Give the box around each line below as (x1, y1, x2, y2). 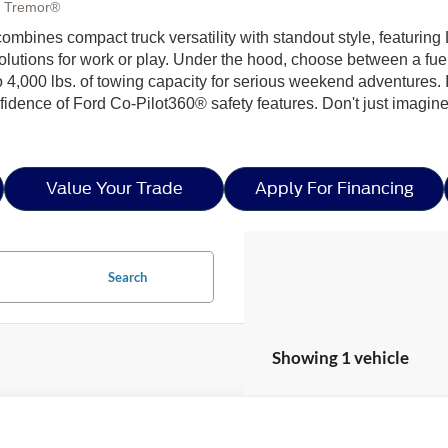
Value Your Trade (45, 178, 183, 198)
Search (108, 268, 147, 285)
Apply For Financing (254, 178, 414, 198)
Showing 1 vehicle (272, 346, 409, 368)
